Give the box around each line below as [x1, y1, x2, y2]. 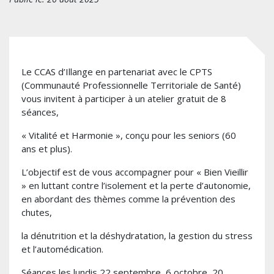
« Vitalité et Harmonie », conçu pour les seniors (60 [21, 129, 236, 141]
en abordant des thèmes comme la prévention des [21, 193, 235, 205]
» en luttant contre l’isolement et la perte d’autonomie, [21, 179, 251, 191]
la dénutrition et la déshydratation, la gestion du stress [21, 229, 253, 242]
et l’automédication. [21, 243, 103, 255]
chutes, [21, 206, 52, 218]
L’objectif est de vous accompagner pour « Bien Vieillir [21, 166, 248, 178]
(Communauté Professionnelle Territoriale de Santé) [21, 79, 241, 91]
